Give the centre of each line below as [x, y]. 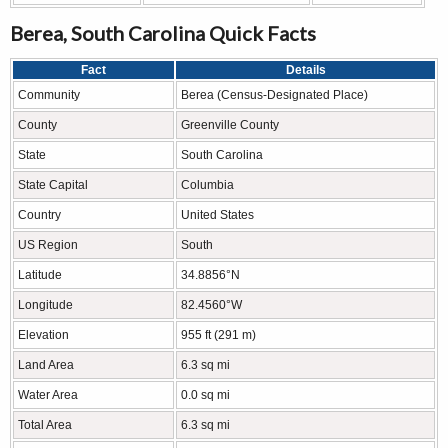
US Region [48, 245]
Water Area [48, 395]
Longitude [45, 305]
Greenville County [230, 125]
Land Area [46, 365]
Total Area [45, 425]
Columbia [207, 185]
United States [217, 215]
